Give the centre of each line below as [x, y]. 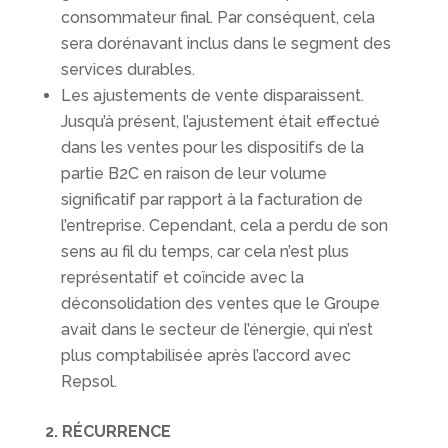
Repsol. [88, 382]
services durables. [127, 70]
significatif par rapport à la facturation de [211, 200]
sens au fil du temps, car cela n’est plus [204, 252]
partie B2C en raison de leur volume [193, 174]
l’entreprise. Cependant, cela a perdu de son [224, 226]
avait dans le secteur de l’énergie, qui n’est [216, 330]
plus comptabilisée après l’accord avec [205, 356]
